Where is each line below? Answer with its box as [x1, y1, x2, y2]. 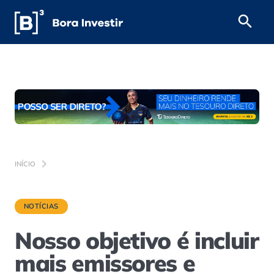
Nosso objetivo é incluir [15, 226, 259, 255]
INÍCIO [15, 159, 35, 168]
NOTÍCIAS [24, 202, 59, 211]
